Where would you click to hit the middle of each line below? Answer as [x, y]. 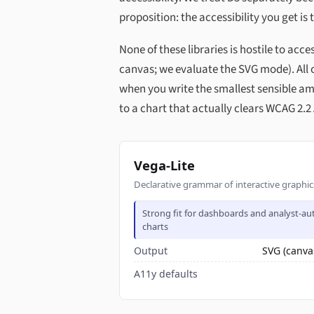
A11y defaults [166, 273]
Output [151, 250]
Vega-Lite [164, 165]
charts [156, 227]
